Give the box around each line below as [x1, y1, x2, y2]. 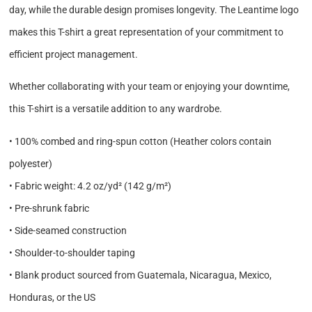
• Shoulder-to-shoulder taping [9, 247, 136, 258]
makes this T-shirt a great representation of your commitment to [9, 26, 284, 38]
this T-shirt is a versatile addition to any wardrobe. [9, 103, 223, 115]
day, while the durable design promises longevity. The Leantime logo [9, 4, 299, 16]
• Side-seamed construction [9, 224, 127, 236]
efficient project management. [9, 49, 139, 61]
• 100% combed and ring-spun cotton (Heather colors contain [9, 135, 272, 147]
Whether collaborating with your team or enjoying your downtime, [9, 81, 290, 93]
